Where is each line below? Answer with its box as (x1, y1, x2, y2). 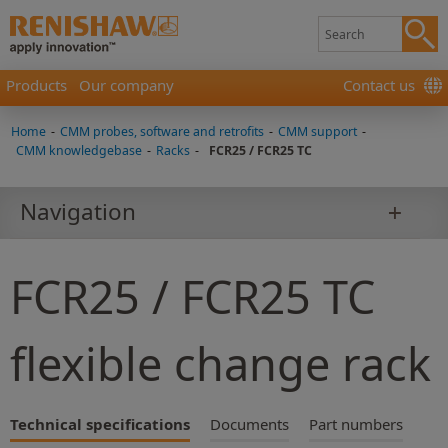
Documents (210, 413, 289, 434)
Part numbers (309, 413, 403, 434)
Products (6, 75, 67, 95)
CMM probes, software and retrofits (60, 123, 264, 140)
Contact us (343, 75, 415, 95)
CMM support (278, 123, 357, 140)
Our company (79, 75, 174, 95)
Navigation (20, 196, 136, 228)
